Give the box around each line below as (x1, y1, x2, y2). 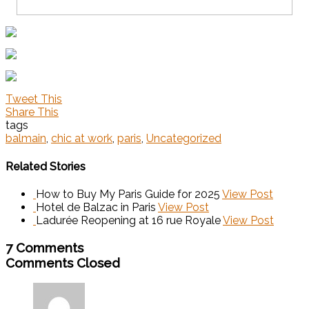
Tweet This (6, 92, 62, 106)
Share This (6, 106, 59, 119)
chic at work (51, 132, 112, 146)
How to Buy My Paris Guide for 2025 (36, 187, 220, 201)
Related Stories (6, 159, 86, 173)
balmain (6, 132, 46, 146)
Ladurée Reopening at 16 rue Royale (36, 213, 221, 227)
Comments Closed (6, 255, 120, 270)
